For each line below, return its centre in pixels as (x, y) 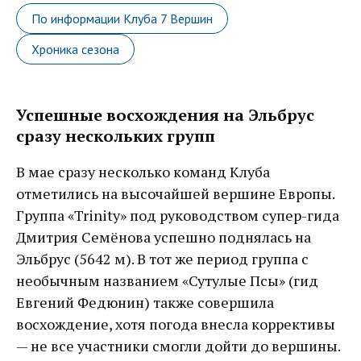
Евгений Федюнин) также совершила (145, 302)
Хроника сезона (75, 49)
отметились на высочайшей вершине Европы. (175, 193)
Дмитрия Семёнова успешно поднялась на (164, 237)
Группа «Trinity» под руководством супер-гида (178, 215)
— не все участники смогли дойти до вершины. (178, 345)
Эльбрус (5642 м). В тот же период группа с (162, 258)
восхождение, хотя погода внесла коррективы (176, 324)
